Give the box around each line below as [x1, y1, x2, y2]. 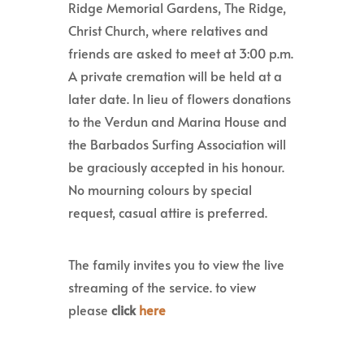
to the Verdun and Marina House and [68, 112, 287, 130]
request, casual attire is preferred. [68, 203, 267, 221]
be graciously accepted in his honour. [68, 158, 284, 175]
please [68, 301, 111, 318]
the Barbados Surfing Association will [68, 135, 286, 153]
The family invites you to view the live [68, 255, 284, 273]
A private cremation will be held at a [68, 67, 282, 84]
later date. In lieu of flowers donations [68, 89, 291, 107]
